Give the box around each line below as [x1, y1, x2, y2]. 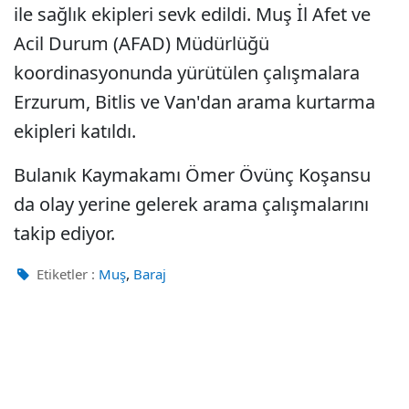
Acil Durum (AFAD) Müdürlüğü [14, 31, 269, 56]
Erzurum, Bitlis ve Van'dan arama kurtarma [14, 89, 375, 114]
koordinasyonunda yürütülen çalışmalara [14, 60, 360, 85]
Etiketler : [33, 265, 95, 283]
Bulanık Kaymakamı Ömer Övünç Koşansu [14, 163, 371, 187]
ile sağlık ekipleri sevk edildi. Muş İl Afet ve [14, 2, 371, 26]
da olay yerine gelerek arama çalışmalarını [14, 192, 369, 216]
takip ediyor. [14, 221, 115, 246]
